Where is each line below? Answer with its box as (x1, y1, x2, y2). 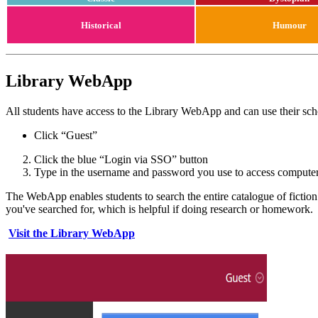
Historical (80, 20, 121, 31)
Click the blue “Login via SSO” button (34, 153, 208, 166)
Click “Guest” (34, 129, 97, 142)
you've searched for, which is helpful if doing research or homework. (6, 203, 313, 216)
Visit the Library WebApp (9, 227, 135, 240)
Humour (272, 20, 307, 31)
